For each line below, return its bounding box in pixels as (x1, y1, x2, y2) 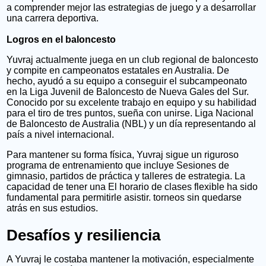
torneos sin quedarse (153, 192, 242, 202)
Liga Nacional (195, 107, 254, 118)
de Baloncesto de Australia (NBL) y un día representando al (7, 118, 256, 129)
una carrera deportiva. (7, 12, 99, 23)
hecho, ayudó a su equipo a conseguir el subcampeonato (7, 75, 248, 86)
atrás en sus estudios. (7, 202, 99, 213)
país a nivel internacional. (7, 129, 115, 140)
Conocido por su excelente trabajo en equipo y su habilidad (7, 97, 257, 107)
